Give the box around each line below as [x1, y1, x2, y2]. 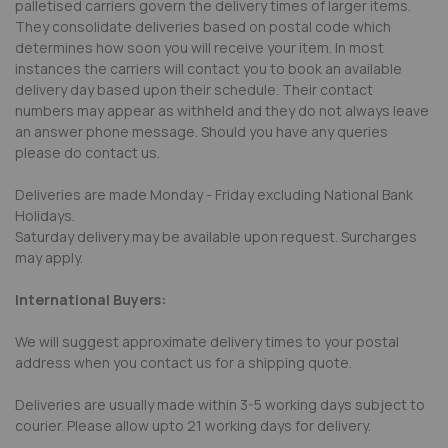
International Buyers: [15, 289, 166, 309]
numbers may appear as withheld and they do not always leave [15, 100, 429, 120]
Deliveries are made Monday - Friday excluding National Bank [15, 184, 413, 204]
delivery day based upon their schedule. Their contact [15, 79, 373, 99]
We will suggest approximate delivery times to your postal [15, 331, 399, 351]
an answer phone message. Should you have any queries [15, 121, 388, 141]
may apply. [15, 247, 83, 267]
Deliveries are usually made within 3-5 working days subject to [15, 394, 425, 414]
